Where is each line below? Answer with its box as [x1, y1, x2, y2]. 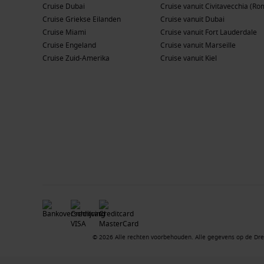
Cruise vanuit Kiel [160, 52, 217, 64]
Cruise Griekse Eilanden [42, 14, 121, 25]
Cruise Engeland [42, 39, 96, 51]
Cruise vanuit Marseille [160, 39, 236, 51]
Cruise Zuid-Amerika [42, 52, 110, 64]
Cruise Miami [42, 27, 86, 38]
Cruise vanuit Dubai [160, 14, 225, 25]
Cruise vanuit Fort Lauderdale [160, 27, 257, 38]
